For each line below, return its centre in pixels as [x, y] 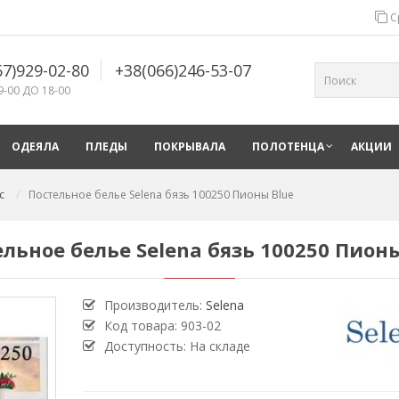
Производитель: [155, 305]
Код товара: [142, 326]
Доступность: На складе [177, 346]
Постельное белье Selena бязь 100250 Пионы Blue [161, 195]
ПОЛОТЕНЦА [288, 147]
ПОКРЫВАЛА [190, 147]
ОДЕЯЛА [35, 147]
